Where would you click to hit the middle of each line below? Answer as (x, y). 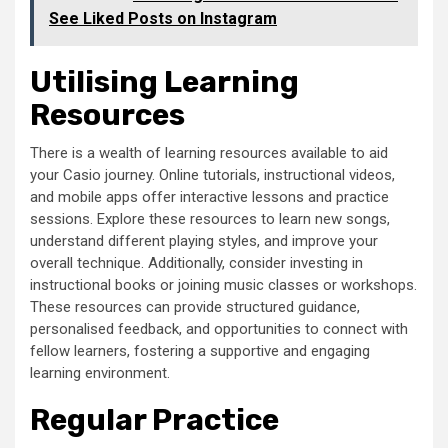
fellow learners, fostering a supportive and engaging (200, 350)
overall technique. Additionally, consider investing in (196, 262)
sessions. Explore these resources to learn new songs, (210, 218)
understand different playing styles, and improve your (204, 240)
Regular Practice (154, 419)
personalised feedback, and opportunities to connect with (219, 328)
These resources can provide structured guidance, (195, 306)
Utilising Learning (164, 81)
